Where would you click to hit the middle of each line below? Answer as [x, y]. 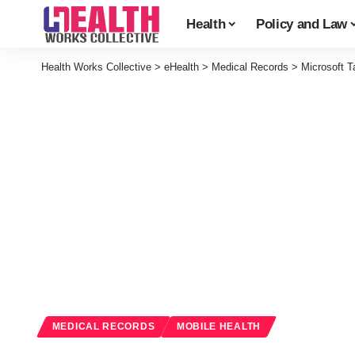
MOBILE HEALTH [218, 327]
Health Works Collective [96, 67]
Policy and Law [302, 24]
